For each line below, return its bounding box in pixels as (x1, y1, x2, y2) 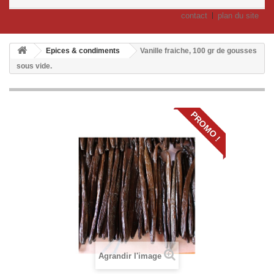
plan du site (218, 11, 259, 20)
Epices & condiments (46, 46, 120, 55)
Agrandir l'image (98, 251, 161, 261)
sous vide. (17, 62, 52, 70)
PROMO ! (188, 109, 223, 144)
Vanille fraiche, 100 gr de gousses (140, 46, 257, 55)
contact (181, 11, 207, 20)
